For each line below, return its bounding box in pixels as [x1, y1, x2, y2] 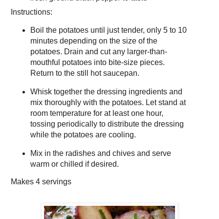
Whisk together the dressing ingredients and [30, 87, 182, 96]
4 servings [36, 177, 71, 186]
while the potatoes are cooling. [30, 130, 136, 139]
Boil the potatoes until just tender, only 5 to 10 [30, 25, 187, 34]
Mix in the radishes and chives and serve [30, 149, 171, 157]
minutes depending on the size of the [30, 36, 157, 45]
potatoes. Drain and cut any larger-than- [30, 47, 167, 56]
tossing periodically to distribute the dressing [30, 119, 184, 128]
